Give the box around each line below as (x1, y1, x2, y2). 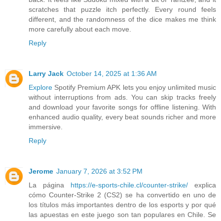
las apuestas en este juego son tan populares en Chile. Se (29, 210, 216, 219)
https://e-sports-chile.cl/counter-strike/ (71, 181, 188, 189)
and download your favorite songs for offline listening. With (29, 103, 216, 111)
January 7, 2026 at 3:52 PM (56, 167, 143, 175)
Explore (29, 83, 52, 91)
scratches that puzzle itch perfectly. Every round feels (29, 5, 216, 13)
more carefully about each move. (29, 25, 131, 33)
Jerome (29, 167, 53, 175)
